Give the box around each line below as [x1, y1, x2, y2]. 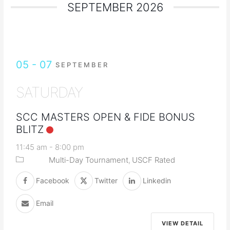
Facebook [36, 176, 70, 185]
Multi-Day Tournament [49, 155, 129, 165]
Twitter [94, 176, 118, 185]
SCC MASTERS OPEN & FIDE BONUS [16, 110, 196, 123]
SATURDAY [16, 83, 83, 101]
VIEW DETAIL [161, 219, 203, 227]
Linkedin [143, 176, 171, 185]
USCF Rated [132, 155, 176, 165]
